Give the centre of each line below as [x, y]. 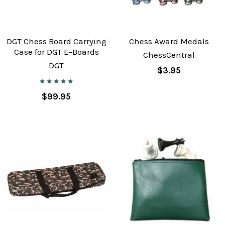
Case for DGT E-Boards [56, 52]
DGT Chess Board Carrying [56, 41]
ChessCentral [169, 55]
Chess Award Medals [169, 41]
